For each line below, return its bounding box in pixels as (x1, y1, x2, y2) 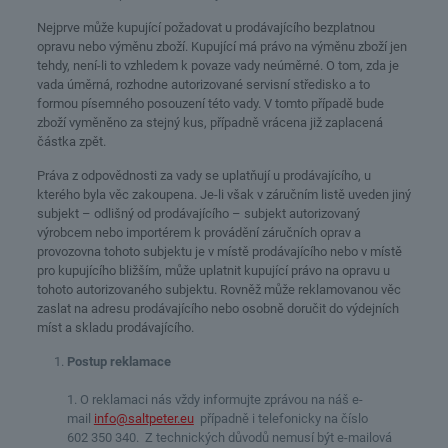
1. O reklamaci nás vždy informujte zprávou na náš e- (66, 392, 363, 407)
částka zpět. (36, 134, 106, 149)
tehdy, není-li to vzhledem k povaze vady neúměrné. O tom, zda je (36, 58, 399, 73)
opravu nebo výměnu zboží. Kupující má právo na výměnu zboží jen (36, 39, 407, 54)
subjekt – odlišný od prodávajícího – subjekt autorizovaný (36, 206, 360, 221)
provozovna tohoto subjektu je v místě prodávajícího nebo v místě (36, 244, 402, 259)
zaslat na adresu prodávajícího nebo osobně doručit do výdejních (36, 301, 399, 316)
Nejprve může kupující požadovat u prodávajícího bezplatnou (36, 20, 375, 35)
